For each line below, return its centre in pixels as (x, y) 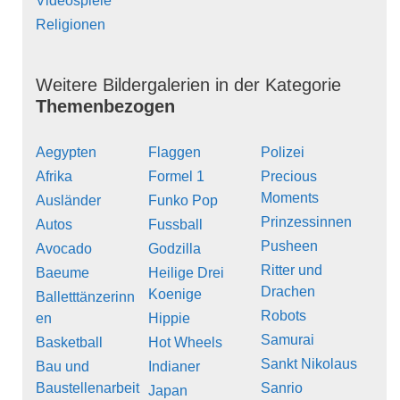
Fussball (175, 225)
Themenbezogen (105, 107)
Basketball (69, 343)
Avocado (64, 249)
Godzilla (175, 249)
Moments (290, 198)
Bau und (62, 367)
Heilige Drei (186, 273)
